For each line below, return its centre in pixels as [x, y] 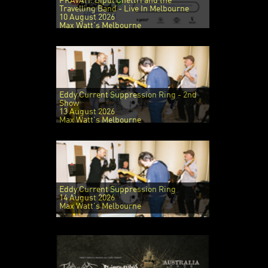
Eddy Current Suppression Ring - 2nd [128, 95]
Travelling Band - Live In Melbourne [124, 9]
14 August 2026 [87, 198]
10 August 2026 [87, 17]
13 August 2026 [87, 112]
